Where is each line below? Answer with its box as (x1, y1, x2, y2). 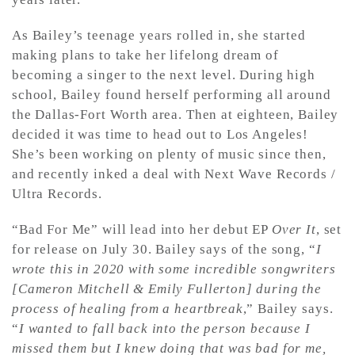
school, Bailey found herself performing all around (12, 86, 331, 102)
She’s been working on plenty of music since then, (12, 146, 326, 162)
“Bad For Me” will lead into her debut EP (12, 221, 272, 237)
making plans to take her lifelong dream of (12, 47, 279, 63)
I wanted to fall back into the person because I (18, 320, 311, 336)
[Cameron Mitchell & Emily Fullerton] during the (12, 281, 322, 296)
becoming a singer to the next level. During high (12, 67, 315, 82)
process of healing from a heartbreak (12, 300, 243, 316)
